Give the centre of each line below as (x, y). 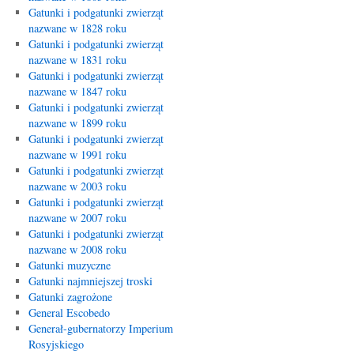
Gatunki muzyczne (69, 265)
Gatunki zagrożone (70, 297)
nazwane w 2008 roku (77, 249)
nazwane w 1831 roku (77, 60)
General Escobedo (69, 313)
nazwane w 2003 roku (77, 186)
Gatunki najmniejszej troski (90, 281)
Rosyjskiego (56, 344)
